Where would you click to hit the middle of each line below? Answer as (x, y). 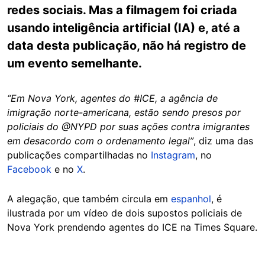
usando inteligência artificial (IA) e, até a (124, 28)
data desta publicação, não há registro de (127, 46)
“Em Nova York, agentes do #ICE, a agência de (112, 98)
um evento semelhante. (75, 63)
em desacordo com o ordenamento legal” (100, 141)
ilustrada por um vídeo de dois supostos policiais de (125, 213)
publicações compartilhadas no (79, 155)
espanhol (191, 199)
